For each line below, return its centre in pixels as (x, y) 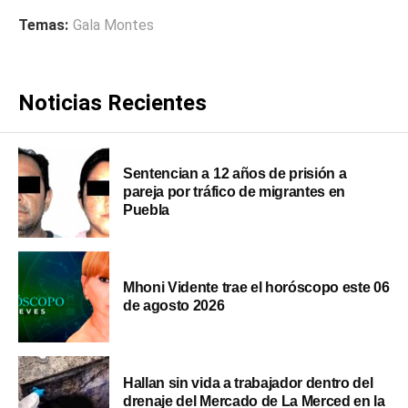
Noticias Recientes (112, 102)
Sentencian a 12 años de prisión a (235, 173)
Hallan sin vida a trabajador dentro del (248, 382)
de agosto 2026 (174, 305)
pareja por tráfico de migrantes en (235, 191)
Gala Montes (113, 25)
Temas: (43, 25)
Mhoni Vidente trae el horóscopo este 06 (256, 287)
